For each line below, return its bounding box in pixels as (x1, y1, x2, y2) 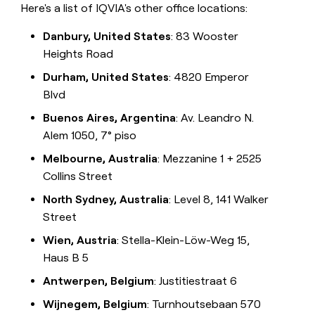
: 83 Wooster (171, 30, 239, 44)
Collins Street (43, 169, 113, 184)
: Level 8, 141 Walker (169, 193, 269, 207)
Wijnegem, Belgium (43, 297, 148, 311)
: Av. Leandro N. (176, 111, 255, 125)
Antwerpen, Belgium (43, 274, 155, 288)
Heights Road (43, 47, 114, 61)
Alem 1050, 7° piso (43, 129, 137, 143)
